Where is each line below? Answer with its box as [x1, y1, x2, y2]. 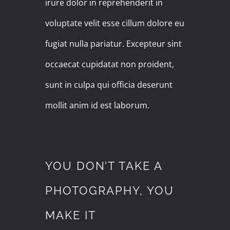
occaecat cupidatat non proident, [45, 59, 175, 70]
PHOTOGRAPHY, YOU [45, 184, 175, 198]
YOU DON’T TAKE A [45, 159, 163, 173]
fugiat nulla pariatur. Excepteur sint [45, 38, 182, 50]
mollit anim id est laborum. [45, 100, 150, 111]
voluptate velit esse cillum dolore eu [45, 17, 185, 29]
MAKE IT [45, 208, 97, 222]
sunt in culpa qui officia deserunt [45, 79, 173, 91]
